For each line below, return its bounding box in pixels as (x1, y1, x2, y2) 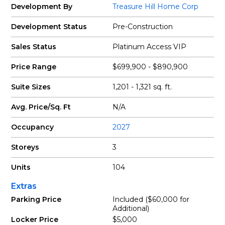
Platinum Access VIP (113, 42, 186, 51)
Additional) (113, 204, 149, 213)
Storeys (11, 143, 40, 152)
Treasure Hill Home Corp (113, 2, 198, 11)
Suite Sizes (11, 82, 51, 91)
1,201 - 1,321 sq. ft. (113, 82, 172, 91)
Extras (11, 181, 37, 191)
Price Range (11, 62, 57, 71)
